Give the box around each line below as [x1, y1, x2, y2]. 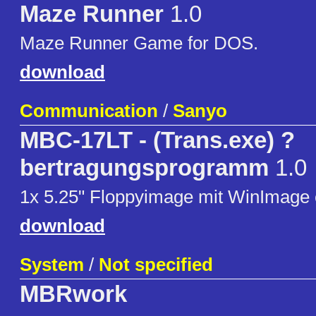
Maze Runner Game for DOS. [20, 32, 258, 54]
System [20, 254, 84, 276]
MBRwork [20, 281, 127, 308]
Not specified [99, 254, 213, 276]
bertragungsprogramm [20, 155, 269, 181]
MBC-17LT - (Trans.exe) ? [20, 128, 295, 154]
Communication [20, 100, 158, 122]
